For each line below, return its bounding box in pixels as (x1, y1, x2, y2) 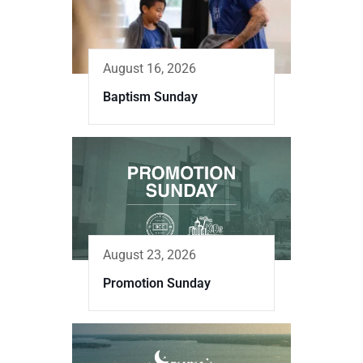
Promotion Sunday (103, 275, 211, 292)
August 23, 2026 (103, 247, 196, 263)
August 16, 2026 (103, 61, 196, 77)
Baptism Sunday (103, 89, 198, 105)
